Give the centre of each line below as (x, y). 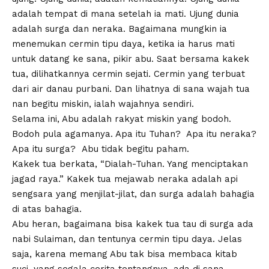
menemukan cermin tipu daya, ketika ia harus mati (123, 44)
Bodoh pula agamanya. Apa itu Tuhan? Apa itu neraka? (134, 134)
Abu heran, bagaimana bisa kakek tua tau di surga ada (133, 224)
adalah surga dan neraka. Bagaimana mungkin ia (119, 29)
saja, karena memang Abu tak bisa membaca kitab (125, 254)
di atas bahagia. (47, 209)
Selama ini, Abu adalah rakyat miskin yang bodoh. (122, 119)
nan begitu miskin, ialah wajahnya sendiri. (103, 104)
